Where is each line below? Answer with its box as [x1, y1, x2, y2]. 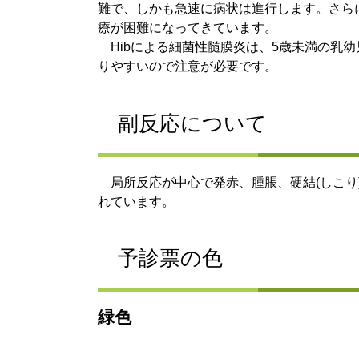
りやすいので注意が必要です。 [98, 59, 277, 74]
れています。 [98, 194, 175, 208]
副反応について [118, 111, 267, 135]
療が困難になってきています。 [98, 21, 277, 35]
